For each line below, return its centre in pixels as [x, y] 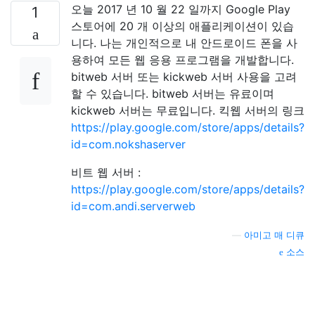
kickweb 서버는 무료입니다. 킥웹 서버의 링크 [188, 110]
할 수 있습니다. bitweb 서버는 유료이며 [173, 93]
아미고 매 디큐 [274, 235]
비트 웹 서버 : [106, 172]
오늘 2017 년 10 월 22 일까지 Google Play [181, 9]
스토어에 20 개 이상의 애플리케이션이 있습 [182, 26]
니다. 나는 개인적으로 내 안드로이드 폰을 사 [184, 43]
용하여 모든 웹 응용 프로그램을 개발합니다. [182, 59]
